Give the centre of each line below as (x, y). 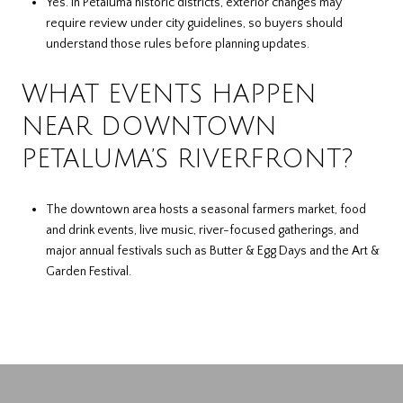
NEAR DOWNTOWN (149, 127)
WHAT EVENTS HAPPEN (169, 95)
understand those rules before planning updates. (177, 44)
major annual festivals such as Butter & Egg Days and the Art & (212, 251)
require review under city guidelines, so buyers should (194, 23)
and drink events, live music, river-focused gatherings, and (202, 230)
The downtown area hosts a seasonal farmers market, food (206, 209)
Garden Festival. (88, 271)
